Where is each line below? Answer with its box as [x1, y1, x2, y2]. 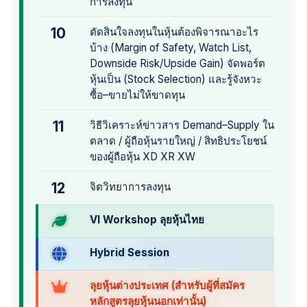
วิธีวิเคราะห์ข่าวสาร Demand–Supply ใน [90, 119, 274, 132]
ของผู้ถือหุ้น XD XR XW [90, 150, 195, 164]
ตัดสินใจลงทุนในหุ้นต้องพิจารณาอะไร [90, 25, 258, 39]
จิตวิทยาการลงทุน [90, 180, 171, 194]
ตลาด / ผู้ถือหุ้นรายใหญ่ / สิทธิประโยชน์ [90, 134, 267, 148]
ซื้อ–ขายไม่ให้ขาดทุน [90, 88, 185, 102]
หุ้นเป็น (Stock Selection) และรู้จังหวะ [90, 73, 262, 86]
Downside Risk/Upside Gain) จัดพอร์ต [90, 57, 265, 71]
